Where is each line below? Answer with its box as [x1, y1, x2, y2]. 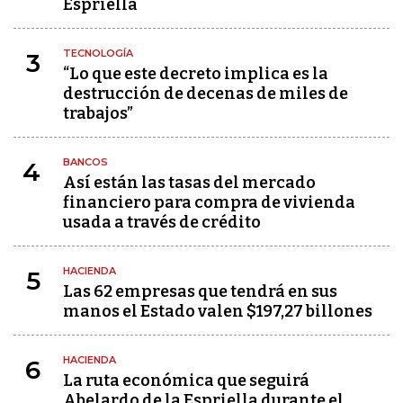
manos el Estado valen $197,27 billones [63, 301, 372, 321]
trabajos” [63, 103, 133, 123]
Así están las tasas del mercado [63, 173, 316, 193]
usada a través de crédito [63, 212, 261, 232]
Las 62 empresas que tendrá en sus [63, 282, 337, 301]
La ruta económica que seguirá [63, 371, 309, 390]
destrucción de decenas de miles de [63, 84, 348, 103]
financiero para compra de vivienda [63, 193, 355, 212]
